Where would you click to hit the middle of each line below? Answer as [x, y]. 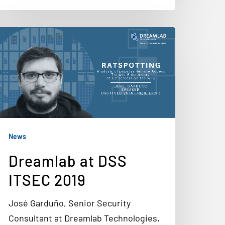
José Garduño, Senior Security [70, 203]
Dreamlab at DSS [68, 161]
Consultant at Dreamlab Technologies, [84, 218]
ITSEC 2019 [47, 180]
